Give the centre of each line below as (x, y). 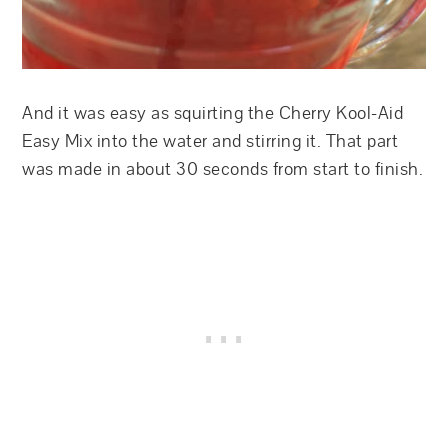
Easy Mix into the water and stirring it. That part (210, 141)
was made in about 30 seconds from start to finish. (223, 169)
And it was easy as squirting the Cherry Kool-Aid (213, 113)
